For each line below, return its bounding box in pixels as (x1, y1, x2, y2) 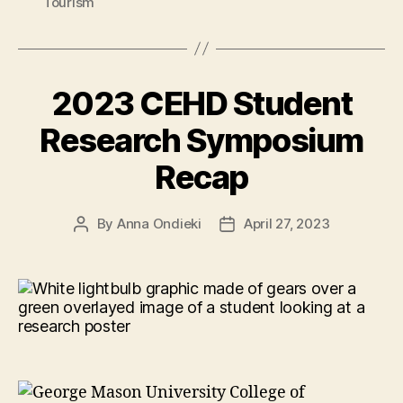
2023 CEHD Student (50, 83, 353, 123)
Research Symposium (40, 120, 363, 160)
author (79, 235, 122, 253)
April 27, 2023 (243, 214, 330, 232)
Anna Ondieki (116, 214, 201, 232)
